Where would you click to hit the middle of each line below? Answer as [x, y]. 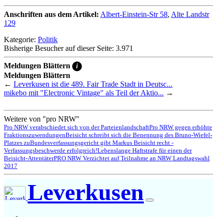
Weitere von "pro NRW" [42, 119]
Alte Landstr [190, 14]
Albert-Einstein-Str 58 [134, 14]
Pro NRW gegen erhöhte [181, 127]
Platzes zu [17, 142]
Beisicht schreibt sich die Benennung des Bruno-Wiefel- [139, 135]
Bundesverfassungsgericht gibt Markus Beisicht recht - [102, 142]
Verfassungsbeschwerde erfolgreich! [51, 150]
